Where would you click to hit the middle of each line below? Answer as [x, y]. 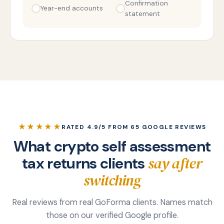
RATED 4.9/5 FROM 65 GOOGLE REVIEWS [134, 127]
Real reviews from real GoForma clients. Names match [112, 202]
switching [112, 180]
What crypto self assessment [112, 147]
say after [175, 163]
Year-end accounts [72, 8]
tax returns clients [85, 164]
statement [142, 13]
